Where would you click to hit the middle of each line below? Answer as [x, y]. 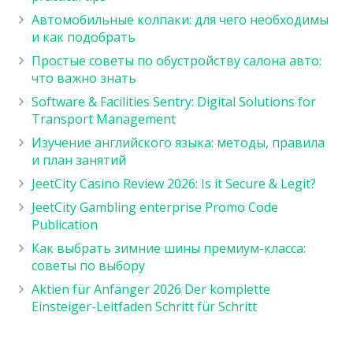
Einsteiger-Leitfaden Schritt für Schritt [144, 306]
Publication [65, 224]
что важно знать [84, 78]
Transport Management [104, 119]
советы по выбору [88, 265]
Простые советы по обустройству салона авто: [176, 60]
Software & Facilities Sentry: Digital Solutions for [174, 101]
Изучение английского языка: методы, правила [178, 142]
